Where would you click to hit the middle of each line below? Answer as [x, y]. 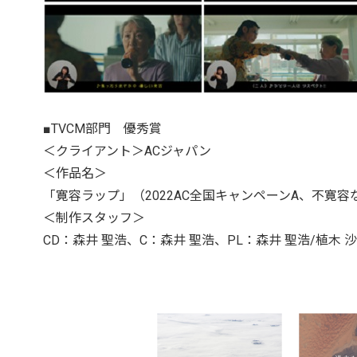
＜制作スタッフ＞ [94, 218]
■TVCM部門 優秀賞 [102, 129]
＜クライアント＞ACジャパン [127, 151]
